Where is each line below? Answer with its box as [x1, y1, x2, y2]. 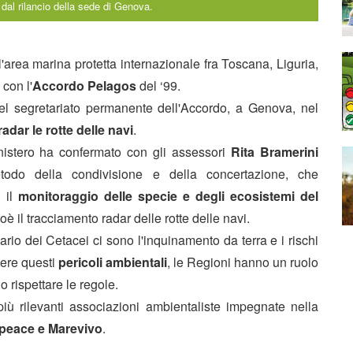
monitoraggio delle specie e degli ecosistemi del [17, 186, 319, 205]
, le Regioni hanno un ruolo [167, 252, 318, 271]
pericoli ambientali [58, 252, 167, 271]
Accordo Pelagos [32, 76, 139, 95]
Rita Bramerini [231, 142, 319, 161]
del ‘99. [139, 76, 180, 95]
